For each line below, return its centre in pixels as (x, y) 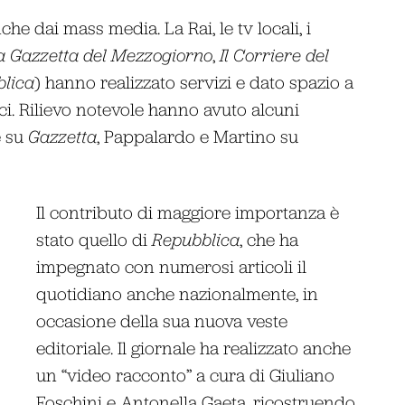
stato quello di (94, 239)
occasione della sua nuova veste (162, 320)
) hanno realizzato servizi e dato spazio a (193, 81)
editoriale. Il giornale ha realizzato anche (194, 347)
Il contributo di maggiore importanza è (188, 212)
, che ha (269, 239)
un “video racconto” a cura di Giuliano (186, 374)
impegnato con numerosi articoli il (172, 266)
